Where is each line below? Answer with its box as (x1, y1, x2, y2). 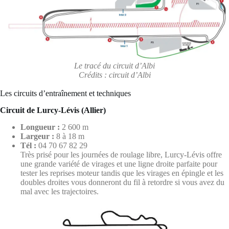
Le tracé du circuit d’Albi (74, 61, 155, 71)
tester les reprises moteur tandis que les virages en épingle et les (20, 169, 223, 178)
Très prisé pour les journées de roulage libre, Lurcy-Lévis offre (20, 150, 222, 159)
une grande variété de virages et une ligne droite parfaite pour (20, 159, 217, 169)
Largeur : (20, 132, 54, 141)
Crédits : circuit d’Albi (78, 71, 151, 80)
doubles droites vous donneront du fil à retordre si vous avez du (20, 178, 224, 187)
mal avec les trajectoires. (20, 187, 99, 196)
